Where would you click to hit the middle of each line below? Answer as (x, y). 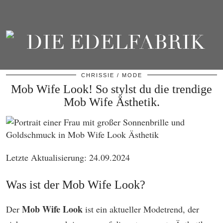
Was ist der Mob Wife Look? (76, 185)
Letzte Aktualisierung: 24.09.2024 (68, 157)
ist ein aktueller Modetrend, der (141, 209)
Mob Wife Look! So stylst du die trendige (111, 89)
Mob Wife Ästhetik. (111, 102)
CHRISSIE (98, 75)
